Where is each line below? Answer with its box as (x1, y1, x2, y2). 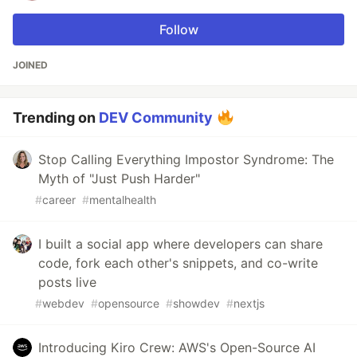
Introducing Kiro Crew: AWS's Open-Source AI (38, 339, 316, 355)
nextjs (233, 296, 265, 310)
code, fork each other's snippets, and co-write (38, 254, 318, 271)
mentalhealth (89, 192, 156, 206)
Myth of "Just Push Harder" (38, 170, 200, 186)
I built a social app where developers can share (38, 235, 323, 252)
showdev (173, 296, 220, 310)
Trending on (13, 108, 99, 126)
